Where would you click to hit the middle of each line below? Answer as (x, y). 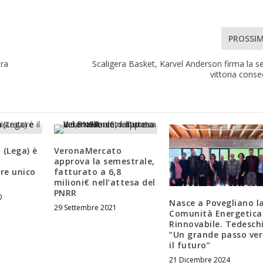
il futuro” (190, 245)
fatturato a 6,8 (87, 171)
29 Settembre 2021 (85, 207)
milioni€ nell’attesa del (104, 182)
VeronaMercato (88, 150)
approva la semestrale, (104, 161)
